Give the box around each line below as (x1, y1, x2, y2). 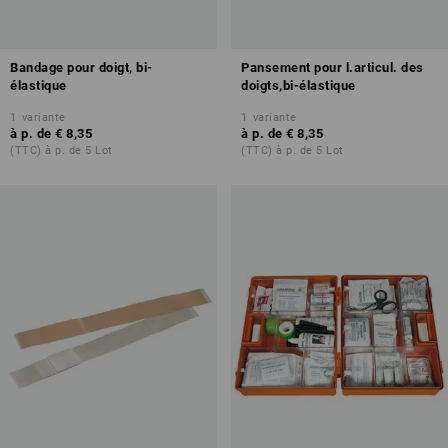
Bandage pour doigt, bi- (10, 60, 153, 75)
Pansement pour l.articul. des (241, 60, 424, 75)
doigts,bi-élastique (241, 78, 356, 93)
